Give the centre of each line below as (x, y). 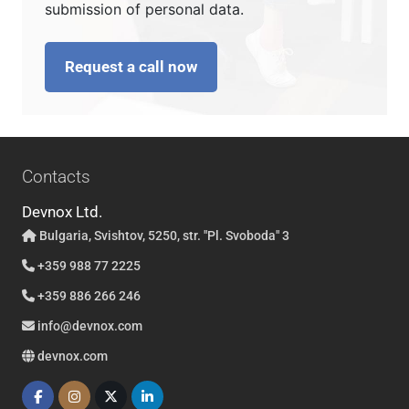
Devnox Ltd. (62, 212)
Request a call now (131, 67)
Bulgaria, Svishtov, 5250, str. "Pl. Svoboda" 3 (163, 236)
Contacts (56, 177)
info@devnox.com (89, 326)
